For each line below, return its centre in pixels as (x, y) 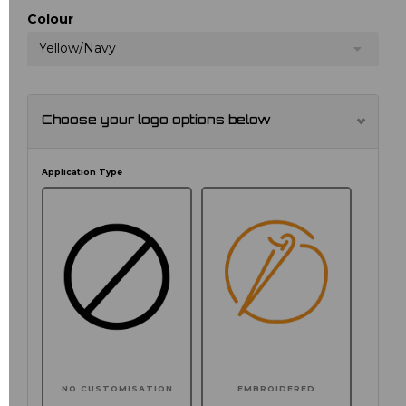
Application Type (82, 172)
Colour (50, 19)
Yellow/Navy (77, 48)
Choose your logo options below (156, 121)
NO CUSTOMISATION (117, 388)
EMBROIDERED (277, 388)
